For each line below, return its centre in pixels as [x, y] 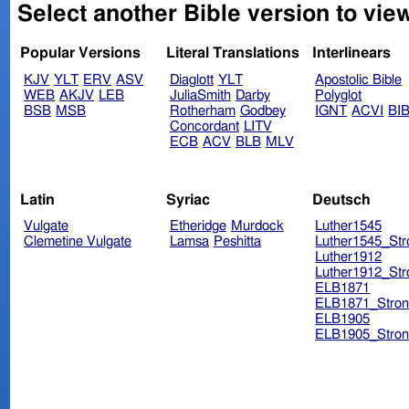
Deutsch [341, 199]
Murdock [257, 226]
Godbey [262, 111]
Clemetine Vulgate [78, 242]
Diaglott [191, 80]
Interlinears [351, 53]
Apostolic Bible [359, 80]
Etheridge [198, 226]
